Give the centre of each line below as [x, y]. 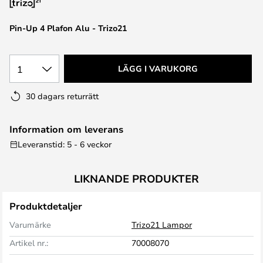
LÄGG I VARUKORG [158, 68]
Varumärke [30, 225]
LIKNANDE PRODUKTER [136, 178]
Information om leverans [66, 129]
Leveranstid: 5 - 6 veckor [65, 144]
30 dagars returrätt [62, 96]
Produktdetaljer [46, 206]
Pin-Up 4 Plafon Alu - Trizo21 [68, 28]
